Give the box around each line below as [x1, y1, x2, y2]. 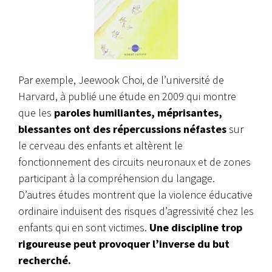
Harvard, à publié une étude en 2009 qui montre [18, 89, 236, 103]
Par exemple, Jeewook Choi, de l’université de [18, 72, 224, 87]
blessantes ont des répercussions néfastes [18, 121, 226, 136]
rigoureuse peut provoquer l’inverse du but [18, 236, 229, 251]
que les [18, 105, 52, 120]
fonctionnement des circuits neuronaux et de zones [18, 154, 251, 169]
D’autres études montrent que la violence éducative [18, 187, 253, 202]
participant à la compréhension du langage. [18, 171, 215, 185]
